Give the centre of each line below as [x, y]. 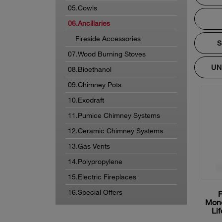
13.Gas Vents [89, 146]
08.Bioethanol [90, 69]
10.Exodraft [86, 100]
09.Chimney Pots [95, 84]
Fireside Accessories [108, 38]
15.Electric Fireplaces [102, 176]
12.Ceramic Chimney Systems [115, 130]
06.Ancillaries [89, 23]
